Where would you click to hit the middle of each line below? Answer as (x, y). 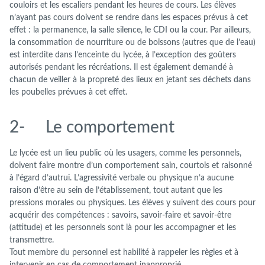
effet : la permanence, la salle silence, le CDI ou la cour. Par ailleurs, (130, 30)
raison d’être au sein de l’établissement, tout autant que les (116, 190)
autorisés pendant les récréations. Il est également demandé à (121, 67)
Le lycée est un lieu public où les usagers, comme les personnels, (125, 153)
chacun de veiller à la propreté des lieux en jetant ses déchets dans (130, 79)
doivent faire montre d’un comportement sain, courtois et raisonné (131, 165)
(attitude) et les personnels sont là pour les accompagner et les (123, 227)
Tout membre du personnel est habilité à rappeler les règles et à (124, 252)
